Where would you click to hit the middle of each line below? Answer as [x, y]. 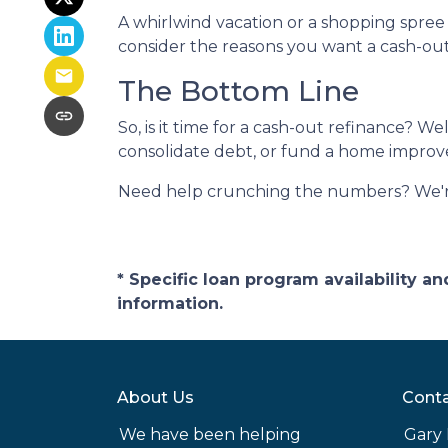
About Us [155, 397]
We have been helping [210, 434]
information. [170, 303]
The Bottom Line [238, 91]
